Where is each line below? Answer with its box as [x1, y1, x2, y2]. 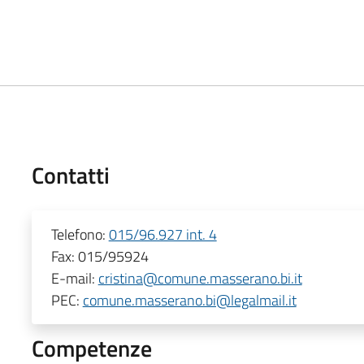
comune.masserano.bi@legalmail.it [82, 288, 297, 311]
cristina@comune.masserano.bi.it [97, 266, 302, 289]
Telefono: [50, 223, 109, 245]
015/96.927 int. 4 [108, 223, 217, 245]
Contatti [31, 157, 110, 193]
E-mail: [50, 266, 98, 289]
